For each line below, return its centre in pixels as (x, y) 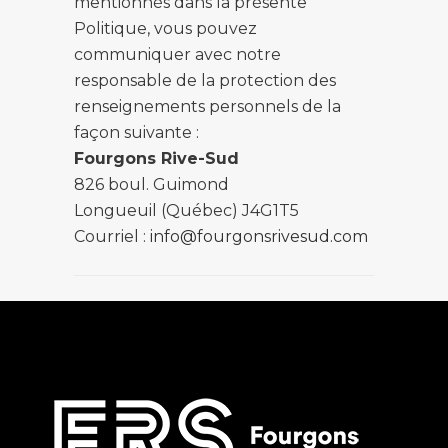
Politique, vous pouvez (165, 28)
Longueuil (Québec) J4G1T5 (186, 210)
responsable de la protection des (205, 80)
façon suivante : (136, 132)
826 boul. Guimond (151, 184)
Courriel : (112, 236)
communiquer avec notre (177, 54)
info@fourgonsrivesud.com (259, 236)
